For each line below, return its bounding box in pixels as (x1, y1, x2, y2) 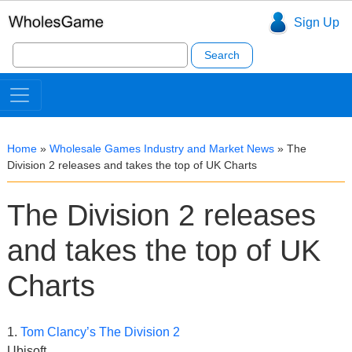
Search (11, 40, 52, 53)
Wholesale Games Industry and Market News (49, 142, 274, 155)
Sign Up (293, 16, 339, 30)
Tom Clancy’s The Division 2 (20, 325, 180, 339)
